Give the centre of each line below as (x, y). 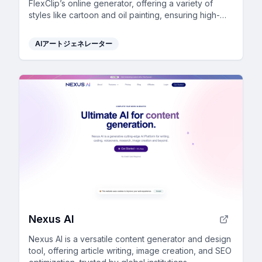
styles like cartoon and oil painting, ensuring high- (124, 15)
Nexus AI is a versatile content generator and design (130, 239)
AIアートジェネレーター (74, 44)
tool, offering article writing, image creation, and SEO (130, 250)
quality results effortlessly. (78, 27)
